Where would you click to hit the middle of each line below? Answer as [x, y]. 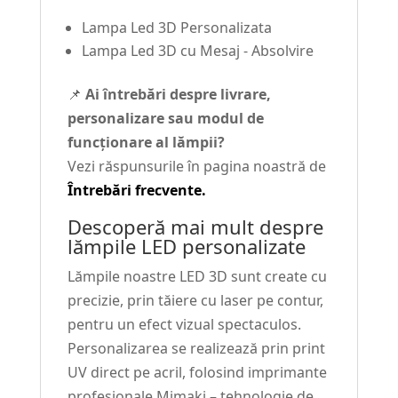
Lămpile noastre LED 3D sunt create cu [197, 277]
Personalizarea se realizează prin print [196, 349]
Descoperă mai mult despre [195, 227]
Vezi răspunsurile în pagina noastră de [196, 167]
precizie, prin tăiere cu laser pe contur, [195, 301]
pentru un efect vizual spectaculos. [184, 325]
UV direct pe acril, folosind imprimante [197, 373]
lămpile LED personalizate [186, 247]
